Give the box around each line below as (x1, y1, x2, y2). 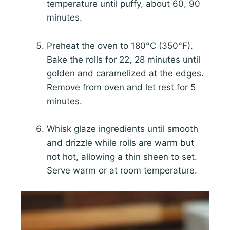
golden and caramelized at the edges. (47, 68, 204, 79)
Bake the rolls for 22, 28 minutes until (47, 54, 200, 65)
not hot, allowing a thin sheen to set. (47, 151, 197, 162)
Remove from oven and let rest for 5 (47, 82, 196, 92)
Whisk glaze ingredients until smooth (47, 123, 198, 134)
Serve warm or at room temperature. (47, 165, 197, 176)
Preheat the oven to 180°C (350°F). (47, 40, 193, 51)
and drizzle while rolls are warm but (47, 137, 194, 148)
